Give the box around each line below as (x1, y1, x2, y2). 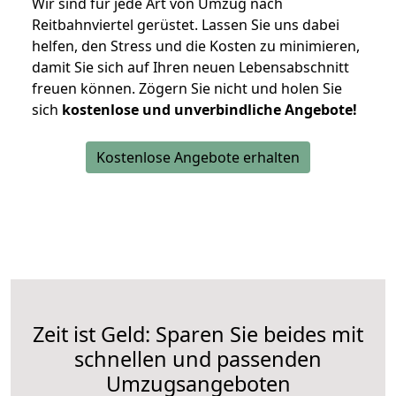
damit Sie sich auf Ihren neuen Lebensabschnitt (32, 57, 349, 78)
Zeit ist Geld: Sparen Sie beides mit (33, 320, 363, 349)
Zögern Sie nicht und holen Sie (139, 79, 342, 99)
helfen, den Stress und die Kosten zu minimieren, (32, 36, 360, 57)
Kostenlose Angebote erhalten (96, 148, 300, 168)
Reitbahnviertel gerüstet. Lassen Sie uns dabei (32, 15, 339, 35)
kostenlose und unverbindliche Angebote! (62, 100, 357, 120)
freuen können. (32, 79, 139, 99)
